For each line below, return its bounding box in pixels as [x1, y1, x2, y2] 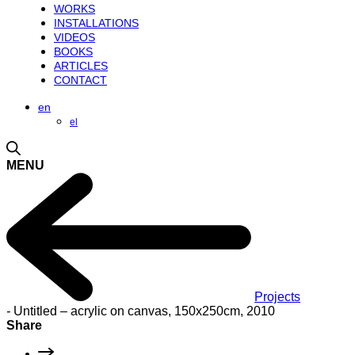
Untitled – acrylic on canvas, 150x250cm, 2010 [10, 304, 275, 319]
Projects [254, 290, 301, 304]
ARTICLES [54, 59, 108, 72]
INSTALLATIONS [54, 17, 139, 29]
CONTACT [54, 74, 107, 86]
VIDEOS [54, 31, 95, 44]
